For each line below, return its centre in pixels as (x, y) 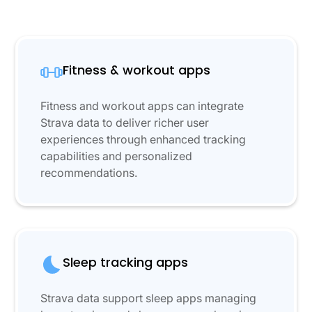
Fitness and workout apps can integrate (142, 106)
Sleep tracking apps (126, 263)
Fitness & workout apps (137, 70)
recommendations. (89, 173)
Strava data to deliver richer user (125, 123)
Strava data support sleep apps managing (149, 298)
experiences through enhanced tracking (143, 140)
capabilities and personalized (117, 156)
